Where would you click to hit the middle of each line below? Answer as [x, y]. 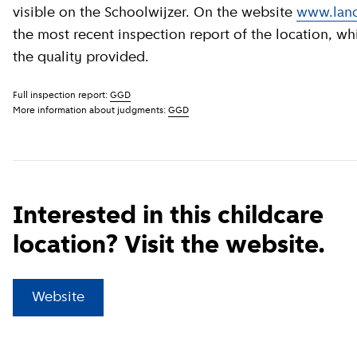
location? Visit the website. [169, 247]
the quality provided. [81, 57]
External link [129, 294]
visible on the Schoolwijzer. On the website [155, 13]
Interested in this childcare [168, 217]
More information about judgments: [90, 110]
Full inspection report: [61, 95]
